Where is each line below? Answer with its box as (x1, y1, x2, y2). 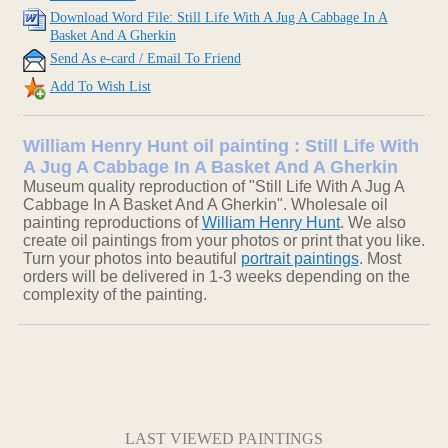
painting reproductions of (22, 214, 202, 232)
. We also (339, 214, 406, 232)
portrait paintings (240, 250, 359, 268)
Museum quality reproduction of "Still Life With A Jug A (22, 178, 405, 196)
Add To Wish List (49, 79, 151, 95)
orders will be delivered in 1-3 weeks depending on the (22, 268, 410, 286)
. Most (358, 250, 401, 268)
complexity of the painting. (22, 286, 207, 304)
